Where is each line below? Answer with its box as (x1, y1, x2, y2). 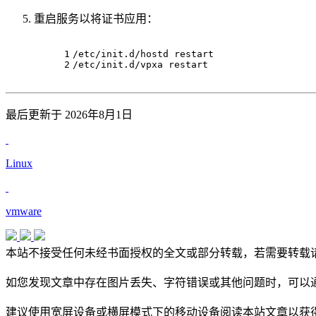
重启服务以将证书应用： (34, 13, 158, 25)
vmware (6, 205, 42, 218)
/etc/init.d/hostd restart (73, 49, 214, 60)
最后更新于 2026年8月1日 (6, 109, 133, 121)
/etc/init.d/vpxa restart (73, 59, 208, 71)
